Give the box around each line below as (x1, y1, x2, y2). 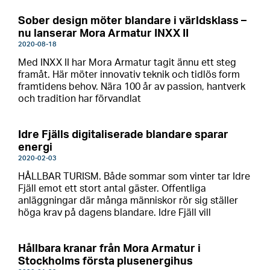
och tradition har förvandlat (18, 94, 141, 104)
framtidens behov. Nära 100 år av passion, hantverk (18, 82, 245, 92)
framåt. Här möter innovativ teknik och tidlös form (18, 70, 240, 80)
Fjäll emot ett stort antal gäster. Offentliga (18, 184, 206, 193)
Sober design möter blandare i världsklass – (18, 16, 246, 27)
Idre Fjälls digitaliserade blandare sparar (18, 130, 228, 140)
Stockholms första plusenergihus (18, 256, 193, 267)
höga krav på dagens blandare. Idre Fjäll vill (18, 208, 211, 218)
